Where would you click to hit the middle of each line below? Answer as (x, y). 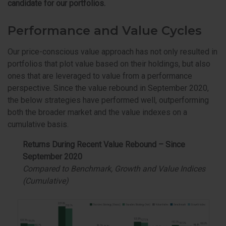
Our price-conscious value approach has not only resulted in (112, 52)
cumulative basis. (38, 125)
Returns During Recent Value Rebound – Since (104, 145)
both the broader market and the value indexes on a (97, 112)
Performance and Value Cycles (105, 31)
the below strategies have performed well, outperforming (108, 100)
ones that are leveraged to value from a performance (100, 76)
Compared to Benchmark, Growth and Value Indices (114, 169)
